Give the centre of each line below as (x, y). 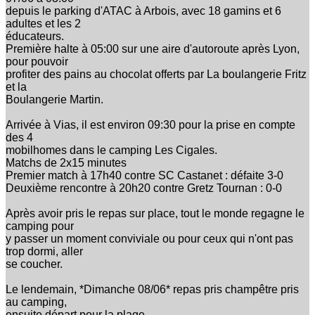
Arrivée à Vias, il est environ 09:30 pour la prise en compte (150, 124)
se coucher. (34, 264)
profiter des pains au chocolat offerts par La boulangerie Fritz (156, 74)
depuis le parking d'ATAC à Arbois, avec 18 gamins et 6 (143, 11)
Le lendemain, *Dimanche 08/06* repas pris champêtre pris (152, 289)
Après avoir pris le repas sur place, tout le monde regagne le (155, 213)
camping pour (40, 226)
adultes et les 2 (43, 23)
